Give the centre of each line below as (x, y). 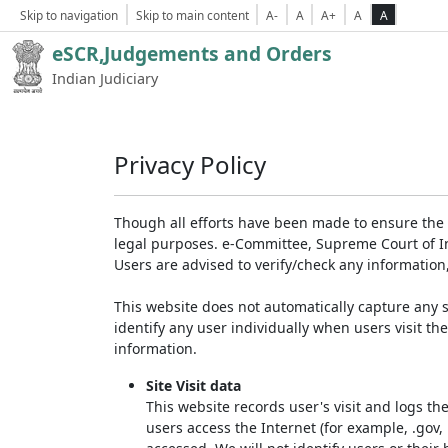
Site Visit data (193, 385)
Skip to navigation (69, 15)
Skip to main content (192, 15)
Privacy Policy (190, 164)
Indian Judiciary (105, 78)
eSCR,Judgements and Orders (192, 53)
